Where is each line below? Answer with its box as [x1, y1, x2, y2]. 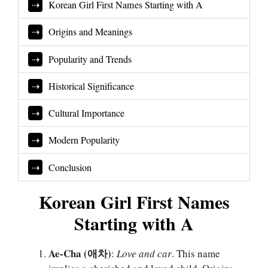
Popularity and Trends [48, 52, 132, 66]
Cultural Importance [48, 106, 125, 120]
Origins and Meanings [48, 25, 133, 39]
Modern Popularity [48, 133, 120, 147]
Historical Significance [48, 79, 135, 93]
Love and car [117, 246, 172, 261]
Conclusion [48, 160, 92, 174]
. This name [172, 246, 220, 261]
